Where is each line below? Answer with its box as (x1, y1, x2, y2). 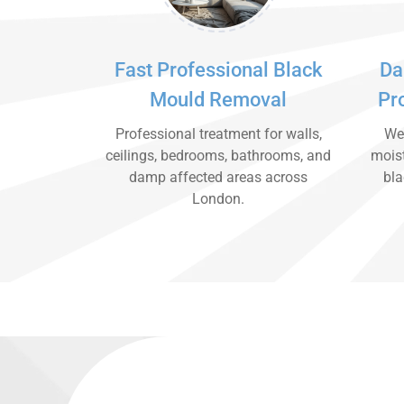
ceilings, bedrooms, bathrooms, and (106, 147, 332, 164)
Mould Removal (150, 88, 288, 111)
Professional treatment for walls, (115, 125, 322, 142)
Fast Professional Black (115, 59, 323, 81)
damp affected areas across (129, 169, 308, 186)
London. (192, 190, 245, 207)
